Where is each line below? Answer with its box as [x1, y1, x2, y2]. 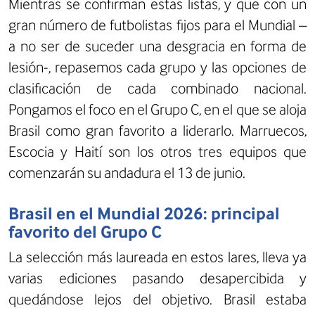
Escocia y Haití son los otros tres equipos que [8, 142, 307, 160]
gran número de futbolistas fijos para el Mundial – [8, 15, 307, 34]
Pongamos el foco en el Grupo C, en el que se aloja [8, 100, 307, 118]
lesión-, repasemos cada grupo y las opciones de [8, 58, 307, 76]
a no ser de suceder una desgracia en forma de [8, 37, 307, 55]
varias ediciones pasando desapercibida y [8, 269, 307, 287]
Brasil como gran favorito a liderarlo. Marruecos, [8, 121, 307, 139]
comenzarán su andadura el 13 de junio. [8, 163, 245, 181]
